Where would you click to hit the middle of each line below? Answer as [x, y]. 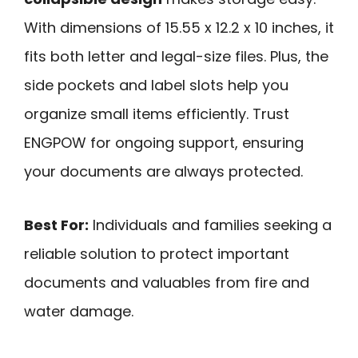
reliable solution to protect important [157, 253]
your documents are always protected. [163, 172]
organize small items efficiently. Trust [157, 114]
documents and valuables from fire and [167, 282]
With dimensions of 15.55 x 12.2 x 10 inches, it [179, 28]
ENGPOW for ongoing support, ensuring [164, 143]
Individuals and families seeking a [210, 225]
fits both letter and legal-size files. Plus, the [176, 57]
